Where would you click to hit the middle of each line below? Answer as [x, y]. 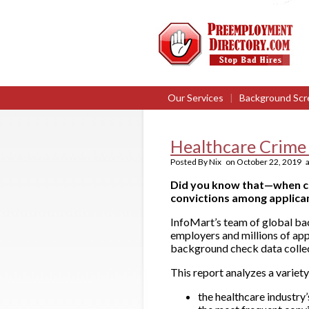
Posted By [190, 162]
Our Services [196, 98]
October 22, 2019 [269, 162]
